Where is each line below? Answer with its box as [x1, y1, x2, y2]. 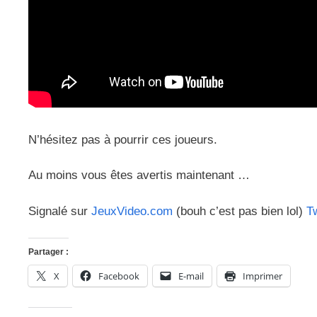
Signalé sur [28, 204, 91, 218]
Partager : [28, 247, 69, 258]
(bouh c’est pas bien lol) [173, 204, 306, 218]
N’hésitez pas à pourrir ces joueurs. [28, 132, 217, 146]
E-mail [178, 270, 204, 283]
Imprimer [243, 270, 282, 283]
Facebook [98, 270, 139, 283]
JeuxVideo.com [91, 204, 173, 218]
